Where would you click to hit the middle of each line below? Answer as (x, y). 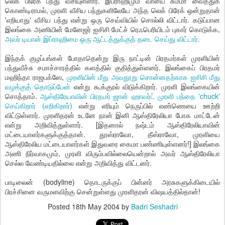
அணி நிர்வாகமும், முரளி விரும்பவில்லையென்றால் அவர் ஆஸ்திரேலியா (113, 153)
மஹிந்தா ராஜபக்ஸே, (36, 77)
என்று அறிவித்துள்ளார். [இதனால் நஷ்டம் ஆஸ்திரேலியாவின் (113, 125)
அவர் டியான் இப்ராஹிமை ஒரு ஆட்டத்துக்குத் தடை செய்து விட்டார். (102, 39)
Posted (60, 206)
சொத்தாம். (23, 96)
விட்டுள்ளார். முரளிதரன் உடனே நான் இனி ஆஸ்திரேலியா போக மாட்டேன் (113, 115)
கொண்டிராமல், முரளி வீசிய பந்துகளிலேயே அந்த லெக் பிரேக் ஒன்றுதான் (113, 10)
